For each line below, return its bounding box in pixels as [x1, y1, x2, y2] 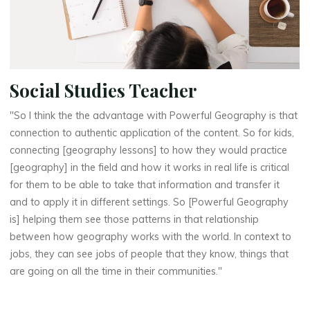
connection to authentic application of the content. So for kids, [10, 126, 295, 139]
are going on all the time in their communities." [10, 264, 223, 277]
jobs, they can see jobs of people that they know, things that [10, 247, 289, 260]
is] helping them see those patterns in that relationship [10, 212, 259, 226]
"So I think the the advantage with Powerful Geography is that [10, 109, 298, 122]
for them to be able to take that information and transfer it [10, 178, 280, 191]
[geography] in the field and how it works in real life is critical [10, 161, 290, 174]
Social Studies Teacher [10, 77, 197, 102]
